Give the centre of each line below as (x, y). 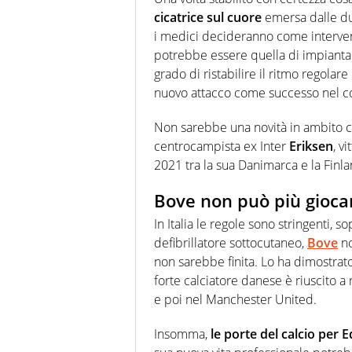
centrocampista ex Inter (222, 146)
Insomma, (182, 334)
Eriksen (311, 146)
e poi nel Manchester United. (235, 300)
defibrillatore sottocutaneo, (231, 243)
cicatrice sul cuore (208, 17)
